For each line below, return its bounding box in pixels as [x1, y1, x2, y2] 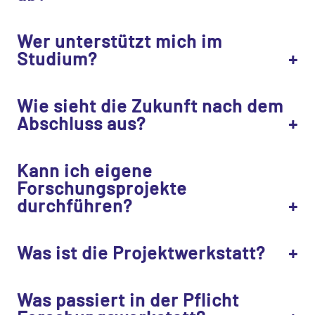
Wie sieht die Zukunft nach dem [17, 94, 283, 116]
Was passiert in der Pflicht [17, 288, 239, 310]
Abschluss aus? [17, 111, 146, 134]
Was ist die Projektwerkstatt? [17, 240, 265, 263]
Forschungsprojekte [17, 176, 187, 198]
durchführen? [17, 193, 132, 216]
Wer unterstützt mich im [17, 29, 222, 51]
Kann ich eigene [17, 158, 153, 181]
